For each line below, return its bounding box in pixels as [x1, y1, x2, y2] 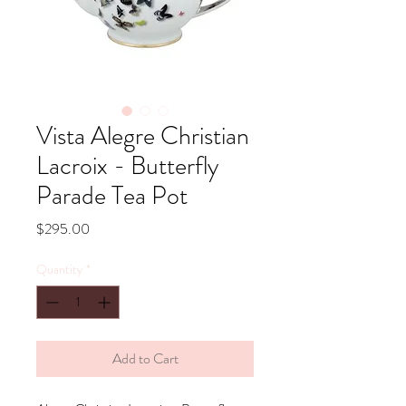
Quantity [36, 260, 82, 278]
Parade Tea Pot [36, 178, 188, 214]
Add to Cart [111, 348, 179, 369]
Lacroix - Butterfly [36, 148, 218, 184]
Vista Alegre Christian [36, 118, 249, 154]
